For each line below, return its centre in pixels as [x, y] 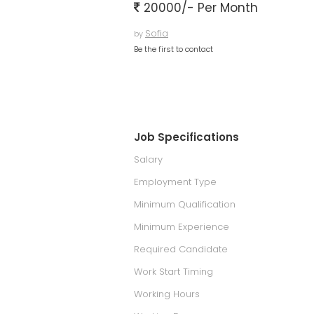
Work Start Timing [173, 272]
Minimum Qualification [185, 204]
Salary [148, 159]
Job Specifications [186, 137]
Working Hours [167, 294]
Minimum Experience [182, 227]
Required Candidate [181, 249]
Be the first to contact [173, 49]
